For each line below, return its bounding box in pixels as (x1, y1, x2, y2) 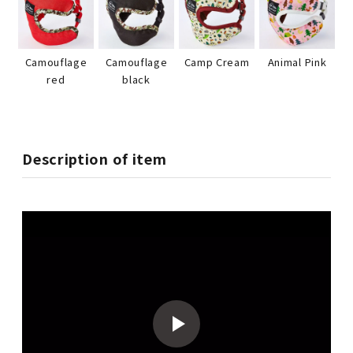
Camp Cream (184, 54, 250, 70)
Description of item (22, 147, 167, 169)
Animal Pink (267, 54, 327, 70)
